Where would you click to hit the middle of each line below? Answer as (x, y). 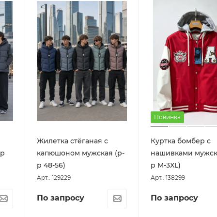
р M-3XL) (166, 165)
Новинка (167, 117)
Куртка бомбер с (181, 141)
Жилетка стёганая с (73, 141)
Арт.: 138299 (168, 177)
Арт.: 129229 (54, 177)
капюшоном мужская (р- (81, 153)
